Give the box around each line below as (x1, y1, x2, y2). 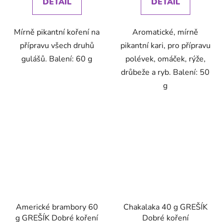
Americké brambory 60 (15, 202, 98, 213)
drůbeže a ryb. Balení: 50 (121, 66, 210, 78)
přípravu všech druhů (19, 40, 94, 51)
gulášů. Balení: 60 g (21, 53, 92, 64)
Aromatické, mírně (132, 26, 198, 38)
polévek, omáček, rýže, (125, 53, 206, 64)
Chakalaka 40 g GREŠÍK (123, 202, 208, 213)
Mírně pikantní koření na (14, 26, 100, 38)
